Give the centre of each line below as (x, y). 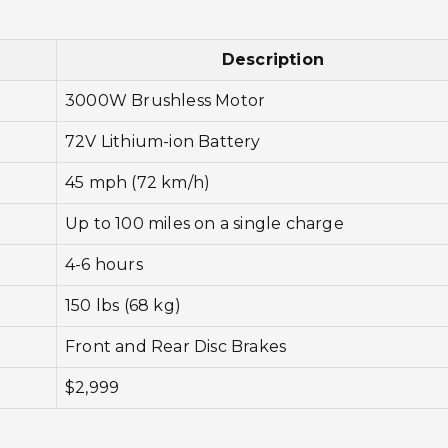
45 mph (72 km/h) (138, 182)
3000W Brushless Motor (165, 100)
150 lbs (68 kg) (123, 305)
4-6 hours (104, 264)
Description (273, 59)
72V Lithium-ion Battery (163, 141)
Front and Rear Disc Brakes (176, 346)
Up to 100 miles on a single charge (204, 223)
